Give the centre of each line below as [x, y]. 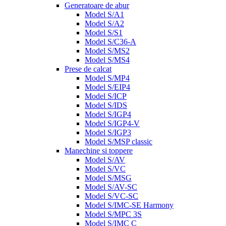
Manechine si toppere [99, 151]
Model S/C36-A [110, 42]
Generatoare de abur [97, 6]
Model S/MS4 [107, 60]
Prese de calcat [88, 69]
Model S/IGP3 [108, 133]
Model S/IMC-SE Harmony [129, 205]
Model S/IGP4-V [112, 124]
